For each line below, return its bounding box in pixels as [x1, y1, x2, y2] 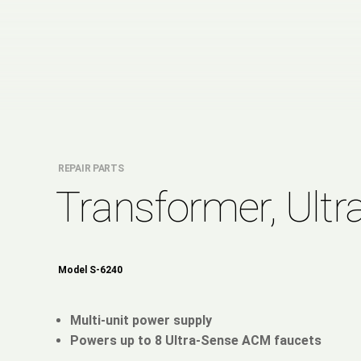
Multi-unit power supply [70, 313, 212, 328]
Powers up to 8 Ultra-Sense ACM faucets [70, 333, 322, 348]
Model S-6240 [58, 264, 122, 276]
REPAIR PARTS [58, 163, 124, 174]
